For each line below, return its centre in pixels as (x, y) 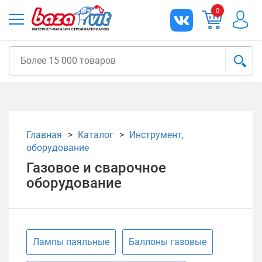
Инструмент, (156, 135)
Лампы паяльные (71, 242)
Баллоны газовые (168, 242)
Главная (44, 135)
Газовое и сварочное (96, 168)
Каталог (96, 135)
